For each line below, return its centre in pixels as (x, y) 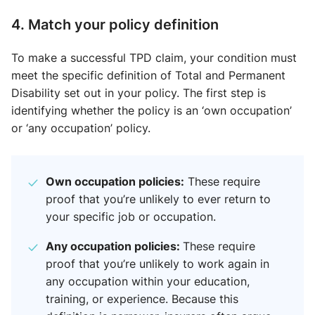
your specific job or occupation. (131, 217)
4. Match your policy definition (115, 24)
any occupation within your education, (148, 282)
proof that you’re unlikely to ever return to (158, 199)
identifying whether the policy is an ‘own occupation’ (152, 111)
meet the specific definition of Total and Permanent (148, 76)
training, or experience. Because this (142, 299)
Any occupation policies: (114, 246)
